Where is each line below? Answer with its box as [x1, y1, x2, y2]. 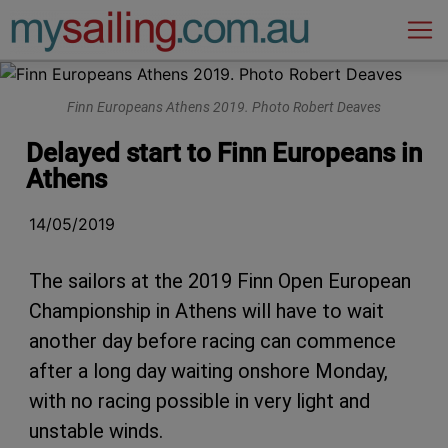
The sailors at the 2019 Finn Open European [29, 268, 411, 293]
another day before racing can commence [29, 328, 396, 353]
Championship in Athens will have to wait [29, 298, 384, 323]
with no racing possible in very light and [29, 388, 370, 413]
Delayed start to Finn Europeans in [26, 137, 422, 168]
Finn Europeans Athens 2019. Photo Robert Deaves [67, 99, 381, 117]
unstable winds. [29, 418, 163, 443]
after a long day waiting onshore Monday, [29, 358, 388, 383]
